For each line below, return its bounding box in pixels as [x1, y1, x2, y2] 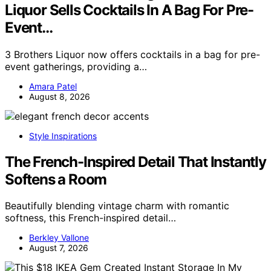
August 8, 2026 [29, 91, 90, 102]
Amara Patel [29, 80, 77, 91]
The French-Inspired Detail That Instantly [5, 152, 266, 171]
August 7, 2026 [29, 243, 88, 253]
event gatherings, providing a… [5, 60, 147, 73]
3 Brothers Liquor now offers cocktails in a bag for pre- [5, 48, 260, 60]
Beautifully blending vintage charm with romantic [5, 200, 229, 212]
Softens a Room [5, 170, 107, 188]
